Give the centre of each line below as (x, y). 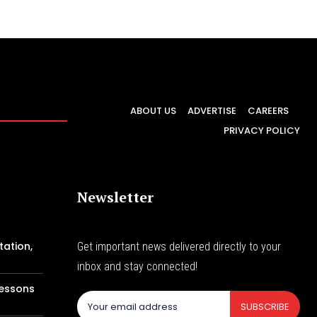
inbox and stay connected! (138, 267)
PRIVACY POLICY (262, 130)
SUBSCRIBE (265, 307)
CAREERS (268, 110)
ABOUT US (153, 110)
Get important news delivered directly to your (179, 247)
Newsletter (116, 197)
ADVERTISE (212, 110)
